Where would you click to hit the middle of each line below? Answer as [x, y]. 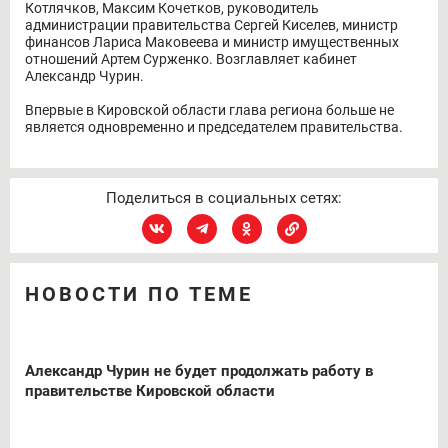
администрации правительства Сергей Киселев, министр [211, 24]
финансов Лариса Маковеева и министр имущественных [212, 41]
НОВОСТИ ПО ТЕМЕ [139, 293]
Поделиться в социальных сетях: [224, 197]
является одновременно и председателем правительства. [215, 126]
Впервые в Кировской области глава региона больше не [209, 109]
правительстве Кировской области [150, 390]
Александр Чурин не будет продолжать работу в [199, 370]
